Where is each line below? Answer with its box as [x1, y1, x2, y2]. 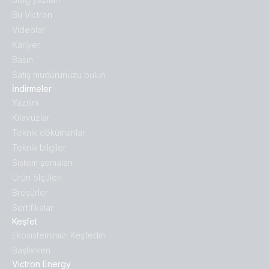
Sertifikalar [12, 202, 53, 213]
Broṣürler [12, 187, 48, 198]
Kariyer [12, 40, 40, 50]
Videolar [12, 25, 45, 35]
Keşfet [12, 216, 37, 227]
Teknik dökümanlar [12, 127, 85, 138]
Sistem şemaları [12, 157, 73, 168]
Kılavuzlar [12, 112, 50, 123]
